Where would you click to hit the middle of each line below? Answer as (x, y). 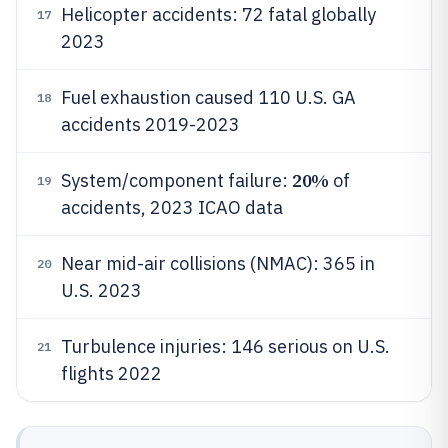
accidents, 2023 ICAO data (172, 207)
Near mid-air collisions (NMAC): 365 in (218, 263)
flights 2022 (111, 373)
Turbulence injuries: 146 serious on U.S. (225, 346)
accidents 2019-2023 (150, 124)
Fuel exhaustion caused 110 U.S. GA (208, 97)
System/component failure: (176, 180)
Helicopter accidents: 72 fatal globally (218, 14)
